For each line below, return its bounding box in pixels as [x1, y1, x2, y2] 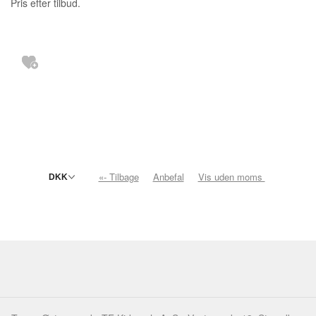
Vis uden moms [197, 170, 265, 184]
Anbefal [152, 170, 184, 184]
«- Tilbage [98, 170, 139, 184]
